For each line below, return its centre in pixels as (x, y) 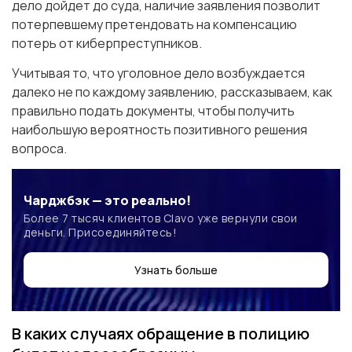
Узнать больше (176, 270)
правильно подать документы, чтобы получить (153, 111)
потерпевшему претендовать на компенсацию (154, 25)
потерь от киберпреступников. (107, 44)
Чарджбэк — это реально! (107, 201)
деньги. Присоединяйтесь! (100, 233)
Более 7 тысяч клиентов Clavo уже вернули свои (161, 218)
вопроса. (39, 149)
